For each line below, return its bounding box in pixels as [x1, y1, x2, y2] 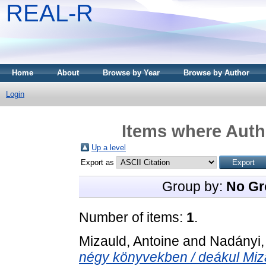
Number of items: [79, 209, 186, 225]
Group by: [162, 178, 226, 194]
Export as [81, 157, 116, 167]
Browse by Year [103, 68, 160, 77]
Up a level [91, 142, 126, 152]
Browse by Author [183, 68, 249, 77]
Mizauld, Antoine [79, 233, 179, 249]
